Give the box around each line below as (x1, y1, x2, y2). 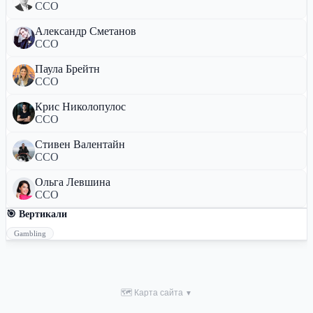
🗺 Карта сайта (121, 288, 185, 298)
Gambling (14, 229, 46, 238)
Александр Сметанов (35, 25, 136, 37)
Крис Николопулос (35, 101, 126, 112)
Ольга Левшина (35, 176, 110, 188)
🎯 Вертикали (6, 209, 67, 219)
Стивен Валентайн (35, 138, 125, 150)
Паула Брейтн (35, 63, 100, 75)
